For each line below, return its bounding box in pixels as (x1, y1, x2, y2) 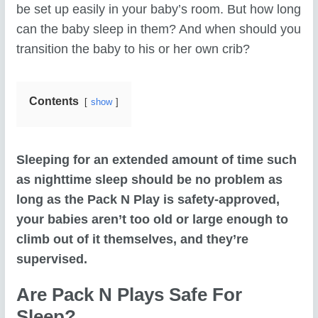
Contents (29, 94, 79, 107)
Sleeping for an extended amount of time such (16, 152, 297, 167)
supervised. (16, 251, 88, 266)
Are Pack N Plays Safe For (16, 284, 243, 306)
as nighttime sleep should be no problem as (16, 172, 283, 187)
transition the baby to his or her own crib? (16, 41, 251, 56)
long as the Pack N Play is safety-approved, (16, 192, 280, 207)
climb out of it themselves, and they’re (16, 231, 249, 246)
